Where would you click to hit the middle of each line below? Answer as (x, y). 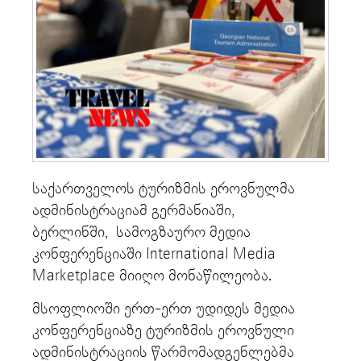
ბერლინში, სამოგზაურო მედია (141, 232)
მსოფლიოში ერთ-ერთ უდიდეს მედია (164, 309)
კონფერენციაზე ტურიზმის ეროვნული (163, 331)
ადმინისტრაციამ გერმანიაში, (133, 210)
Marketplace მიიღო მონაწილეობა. (152, 276)
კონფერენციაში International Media (154, 254)
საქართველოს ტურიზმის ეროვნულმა (164, 189)
